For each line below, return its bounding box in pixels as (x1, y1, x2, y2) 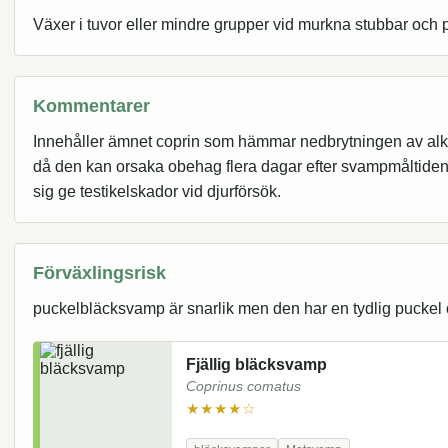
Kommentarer (33, 95, 150, 117)
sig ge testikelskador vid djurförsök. (33, 183, 281, 201)
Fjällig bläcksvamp (186, 356, 327, 374)
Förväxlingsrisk (33, 262, 166, 284)
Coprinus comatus (186, 379, 301, 395)
